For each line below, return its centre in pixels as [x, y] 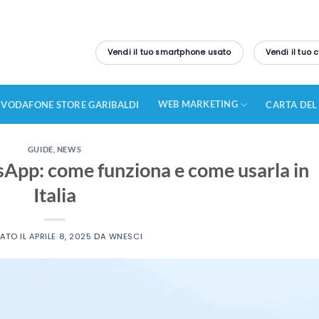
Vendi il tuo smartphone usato [169, 53]
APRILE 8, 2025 [60, 236]
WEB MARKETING [198, 104]
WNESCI [126, 236]
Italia [54, 194]
